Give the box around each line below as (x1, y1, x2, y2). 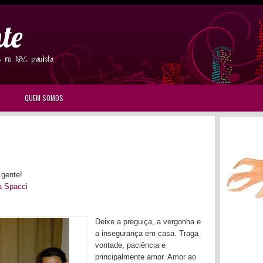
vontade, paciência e (95, 240, 166, 249)
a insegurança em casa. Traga (95, 228, 198, 238)
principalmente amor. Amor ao (95, 252, 196, 261)
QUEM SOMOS (25, 93, 63, 103)
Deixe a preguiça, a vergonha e (95, 217, 201, 226)
